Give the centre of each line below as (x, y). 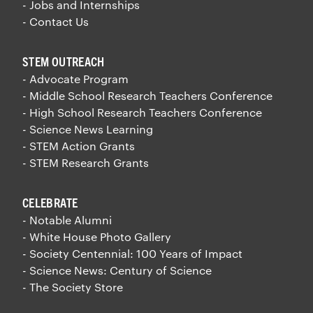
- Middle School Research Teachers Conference (147, 95)
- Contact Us (56, 21)
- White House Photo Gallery (97, 236)
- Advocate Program (75, 78)
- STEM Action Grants (79, 145)
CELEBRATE (50, 202)
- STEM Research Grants (86, 162)
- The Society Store (73, 286)
